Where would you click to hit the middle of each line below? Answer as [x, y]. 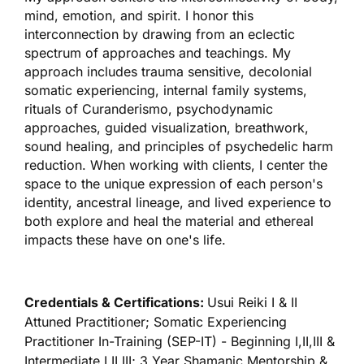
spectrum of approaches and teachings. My [158, 53]
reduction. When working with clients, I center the [176, 165]
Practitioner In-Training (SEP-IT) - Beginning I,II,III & [180, 342]
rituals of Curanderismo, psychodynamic [149, 109]
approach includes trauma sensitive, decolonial [168, 72]
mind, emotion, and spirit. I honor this [139, 16]
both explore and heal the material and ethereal [169, 221]
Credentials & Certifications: [116, 303]
